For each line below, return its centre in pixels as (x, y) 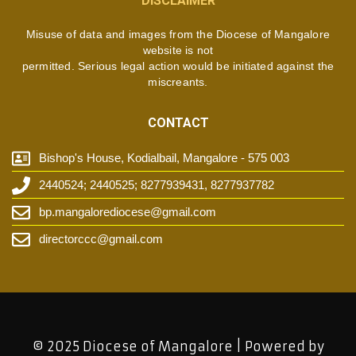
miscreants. (178, 82)
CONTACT (178, 123)
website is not (178, 50)
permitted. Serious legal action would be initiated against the (178, 66)
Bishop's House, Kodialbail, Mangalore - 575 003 (164, 158)
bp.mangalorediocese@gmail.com (127, 212)
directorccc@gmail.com (101, 239)
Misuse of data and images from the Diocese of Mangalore (178, 35)
